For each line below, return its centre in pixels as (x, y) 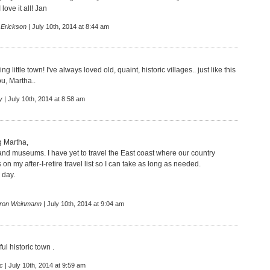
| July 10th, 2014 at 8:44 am (68, 27)
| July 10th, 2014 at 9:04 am (83, 204)
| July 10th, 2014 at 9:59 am (44, 265)
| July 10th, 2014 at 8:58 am (44, 99)
